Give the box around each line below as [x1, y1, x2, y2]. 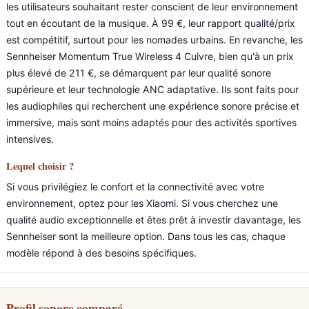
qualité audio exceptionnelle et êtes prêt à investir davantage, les [6, 214, 301, 226]
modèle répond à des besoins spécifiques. [6, 247, 197, 259]
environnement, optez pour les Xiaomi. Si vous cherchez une [6, 197, 278, 209]
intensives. [6, 133, 54, 145]
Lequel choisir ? [6, 159, 74, 173]
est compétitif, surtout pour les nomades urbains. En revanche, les [6, 34, 303, 46]
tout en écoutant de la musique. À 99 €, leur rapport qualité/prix [6, 17, 295, 29]
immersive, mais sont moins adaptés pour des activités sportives [6, 117, 297, 128]
